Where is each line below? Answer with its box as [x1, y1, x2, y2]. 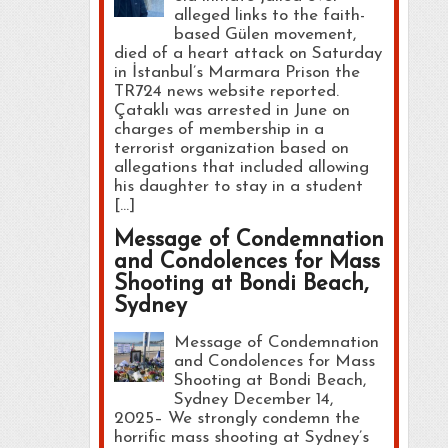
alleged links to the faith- [173, 6, 365, 24]
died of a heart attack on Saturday [113, 44, 382, 62]
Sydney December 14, [173, 390, 333, 408]
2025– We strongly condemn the [113, 409, 360, 427]
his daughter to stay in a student [113, 177, 363, 195]
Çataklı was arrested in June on [113, 101, 350, 119]
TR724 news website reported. [113, 82, 339, 100]
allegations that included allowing [113, 158, 369, 176]
